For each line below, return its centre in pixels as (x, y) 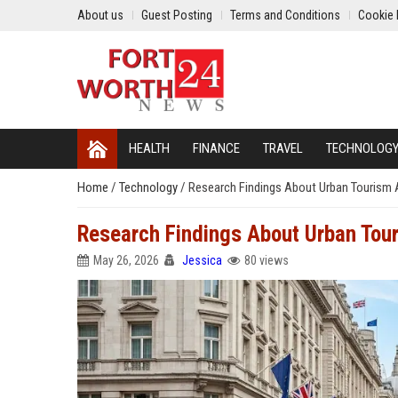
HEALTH (149, 148)
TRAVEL (283, 148)
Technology (150, 187)
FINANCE (216, 148)
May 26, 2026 (126, 260)
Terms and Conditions (285, 15)
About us (100, 15)
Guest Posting (177, 15)
